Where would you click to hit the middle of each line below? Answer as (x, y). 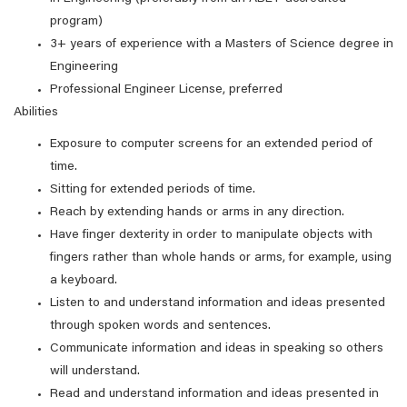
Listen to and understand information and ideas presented (218, 303)
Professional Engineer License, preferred (166, 90)
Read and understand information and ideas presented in (214, 394)
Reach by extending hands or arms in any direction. (197, 213)
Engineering (84, 67)
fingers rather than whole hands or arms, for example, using (221, 258)
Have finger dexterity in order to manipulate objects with (211, 235)
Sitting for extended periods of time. (153, 190)
